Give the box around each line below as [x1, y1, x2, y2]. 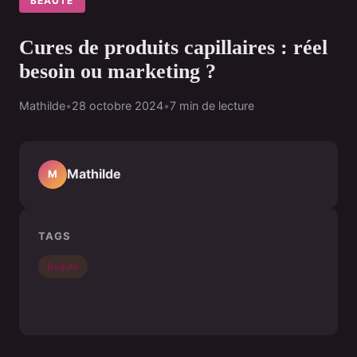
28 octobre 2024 [72, 98, 163, 112]
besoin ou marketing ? [19, 59, 216, 83]
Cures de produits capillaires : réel [19, 35, 328, 59]
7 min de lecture [170, 98, 254, 112]
